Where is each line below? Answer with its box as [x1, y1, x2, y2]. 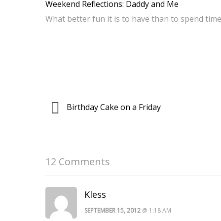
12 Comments [45, 154, 110, 168]
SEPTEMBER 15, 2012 [84, 206, 141, 215]
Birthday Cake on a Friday [65, 101, 161, 112]
